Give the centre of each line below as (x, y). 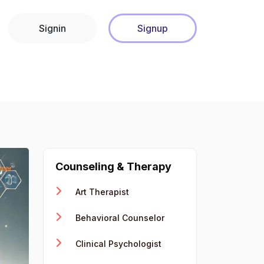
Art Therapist (101, 192)
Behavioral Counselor (119, 218)
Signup (153, 28)
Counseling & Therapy (113, 166)
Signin (52, 28)
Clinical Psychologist (117, 244)
